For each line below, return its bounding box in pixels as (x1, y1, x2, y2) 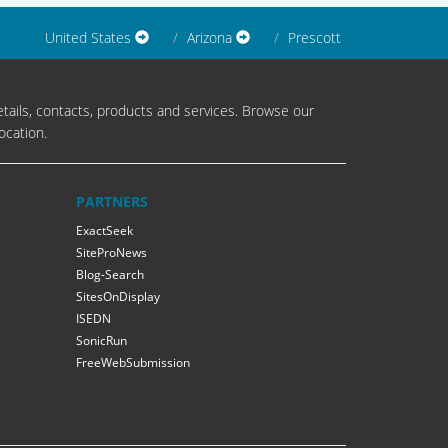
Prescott (288, 28, 341, 47)
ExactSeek (76, 222, 133, 239)
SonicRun (76, 332, 127, 349)
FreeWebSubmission (76, 354, 190, 371)
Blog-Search (76, 266, 144, 283)
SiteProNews (76, 244, 147, 261)
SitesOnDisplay (76, 288, 160, 305)
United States (45, 28, 135, 47)
